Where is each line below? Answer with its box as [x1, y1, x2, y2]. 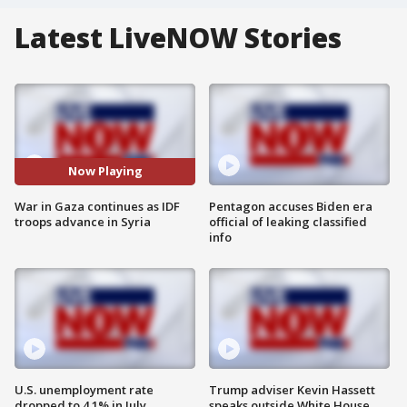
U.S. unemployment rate [15, 382, 154, 399]
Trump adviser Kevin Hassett [209, 382, 375, 399]
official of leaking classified [209, 213, 367, 230]
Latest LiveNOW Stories [15, 19, 342, 56]
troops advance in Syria [15, 213, 151, 230]
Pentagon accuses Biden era [209, 197, 372, 214]
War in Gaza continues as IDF [15, 197, 180, 214]
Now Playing [67, 163, 143, 180]
